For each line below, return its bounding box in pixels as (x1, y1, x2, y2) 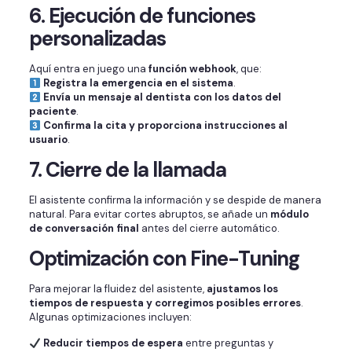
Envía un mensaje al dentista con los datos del (42, 90, 281, 104)
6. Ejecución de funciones (28, 2, 255, 30)
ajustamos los (206, 282, 278, 296)
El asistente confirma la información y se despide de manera (28, 193, 321, 207)
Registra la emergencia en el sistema (42, 76, 233, 90)
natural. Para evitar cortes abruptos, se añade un (28, 207, 270, 222)
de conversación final (28, 222, 139, 236)
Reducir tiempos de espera (42, 336, 183, 350)
